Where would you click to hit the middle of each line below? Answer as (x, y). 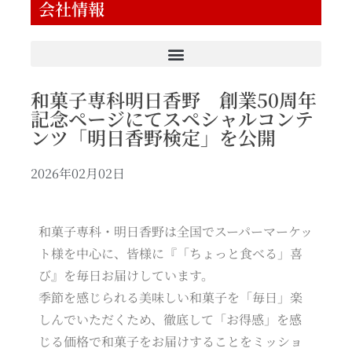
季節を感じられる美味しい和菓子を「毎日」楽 (170, 298)
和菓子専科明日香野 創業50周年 (174, 100)
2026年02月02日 (78, 174)
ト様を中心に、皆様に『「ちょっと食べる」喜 (170, 254)
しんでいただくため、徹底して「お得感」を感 (170, 320)
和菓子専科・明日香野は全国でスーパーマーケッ (176, 232)
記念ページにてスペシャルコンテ (172, 119)
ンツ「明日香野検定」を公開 (153, 137)
